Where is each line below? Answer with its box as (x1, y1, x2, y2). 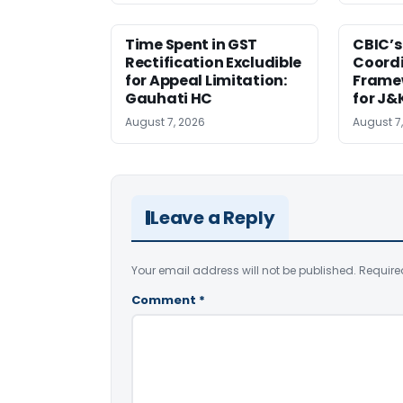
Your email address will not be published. (131, 263, 356, 279)
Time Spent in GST (125, 34, 258, 56)
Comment (131, 291, 199, 309)
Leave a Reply (150, 205, 275, 231)
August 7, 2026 (125, 114, 205, 130)
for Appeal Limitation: (125, 70, 287, 92)
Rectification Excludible (125, 52, 302, 74)
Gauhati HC (125, 88, 213, 110)
